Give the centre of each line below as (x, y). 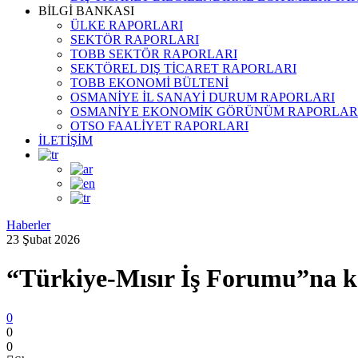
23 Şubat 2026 (43, 239)
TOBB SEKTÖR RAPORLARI (154, 54)
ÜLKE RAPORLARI (127, 25)
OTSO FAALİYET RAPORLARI (159, 126)
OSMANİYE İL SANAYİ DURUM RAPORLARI (203, 97)
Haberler (28, 225)
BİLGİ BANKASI (86, 11)
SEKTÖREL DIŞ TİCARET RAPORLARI (183, 68)
